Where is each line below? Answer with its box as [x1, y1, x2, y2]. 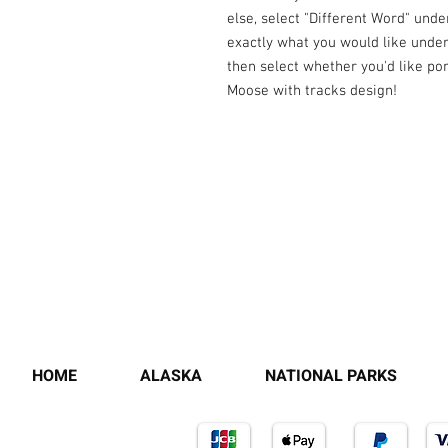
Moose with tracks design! [227, 82, 397, 100]
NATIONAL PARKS [264, 364, 397, 388]
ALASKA [139, 364, 202, 388]
